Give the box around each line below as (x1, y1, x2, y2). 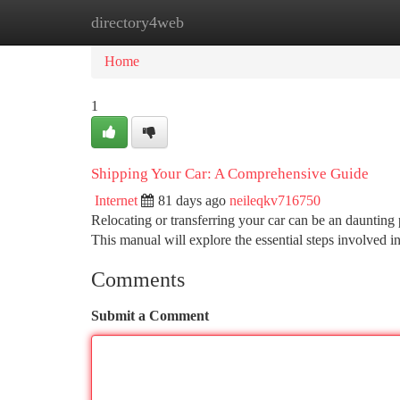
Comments (91, 268, 185, 291)
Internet (95, 193, 137, 208)
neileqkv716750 (229, 193, 321, 208)
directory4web (91, 13, 184, 31)
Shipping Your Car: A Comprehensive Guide (91, 165, 369, 182)
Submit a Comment (91, 308, 209, 323)
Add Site (307, 14, 357, 29)
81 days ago (158, 193, 226, 208)
